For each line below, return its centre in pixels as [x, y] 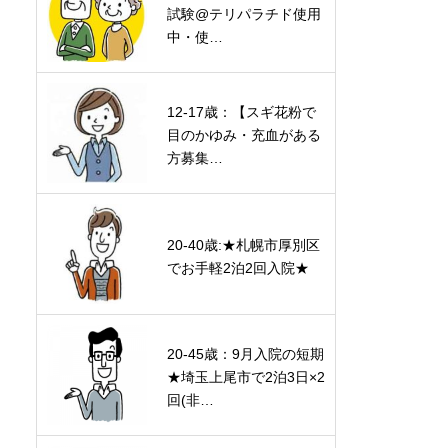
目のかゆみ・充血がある [244, 135]
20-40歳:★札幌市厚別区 [243, 244]
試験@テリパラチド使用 [244, 14]
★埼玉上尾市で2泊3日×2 [246, 377]
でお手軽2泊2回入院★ [238, 267]
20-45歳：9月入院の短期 [245, 354]
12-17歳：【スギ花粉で [241, 112]
